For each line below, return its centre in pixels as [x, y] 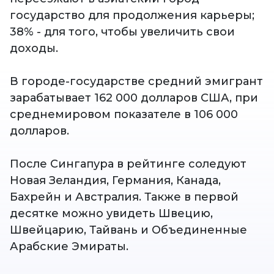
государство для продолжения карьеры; [132, 16]
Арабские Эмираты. [69, 247]
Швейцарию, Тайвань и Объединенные [128, 230]
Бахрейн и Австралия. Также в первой [124, 197]
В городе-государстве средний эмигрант [136, 82]
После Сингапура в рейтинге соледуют [128, 164]
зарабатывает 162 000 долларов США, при [134, 98]
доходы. [34, 49]
